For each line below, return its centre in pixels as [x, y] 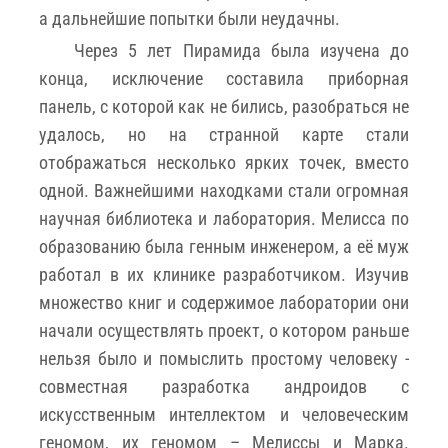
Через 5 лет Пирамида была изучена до [241, 50]
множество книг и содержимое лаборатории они [224, 302]
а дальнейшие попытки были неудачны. [189, 18]
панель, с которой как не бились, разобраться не [224, 106]
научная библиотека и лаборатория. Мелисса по [224, 218]
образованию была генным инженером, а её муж [224, 246]
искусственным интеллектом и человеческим [224, 414]
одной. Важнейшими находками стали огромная [224, 190]
